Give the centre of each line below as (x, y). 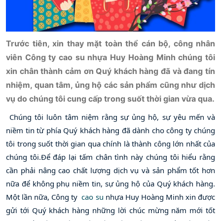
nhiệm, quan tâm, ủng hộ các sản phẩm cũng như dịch (110, 85)
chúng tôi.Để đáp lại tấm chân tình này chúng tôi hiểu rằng (110, 157)
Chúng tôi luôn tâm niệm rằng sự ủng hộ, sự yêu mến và (112, 117)
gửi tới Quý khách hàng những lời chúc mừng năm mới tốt (110, 210)
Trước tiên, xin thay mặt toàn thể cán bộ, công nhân (110, 43)
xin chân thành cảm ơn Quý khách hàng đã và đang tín (110, 71)
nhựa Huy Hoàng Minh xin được (159, 197)
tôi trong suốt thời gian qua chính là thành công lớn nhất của (110, 143)
